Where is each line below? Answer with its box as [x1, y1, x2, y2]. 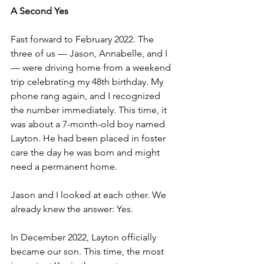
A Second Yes [11, 5, 68, 17]
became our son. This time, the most [11, 246, 166, 258]
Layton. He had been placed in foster [11, 133, 168, 144]
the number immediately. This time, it [11, 104, 169, 116]
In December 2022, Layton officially [11, 232, 159, 243]
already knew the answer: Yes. [11, 203, 133, 215]
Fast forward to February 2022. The [11, 34, 156, 45]
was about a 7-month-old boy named [11, 118, 167, 130]
